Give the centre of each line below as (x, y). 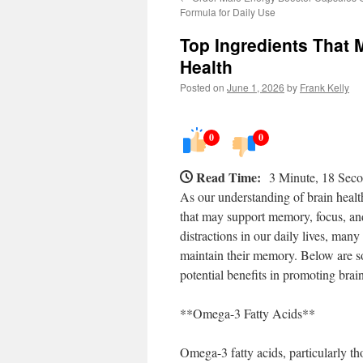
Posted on (202, 87)
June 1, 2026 (256, 87)
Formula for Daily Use (228, 12)
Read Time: (228, 177)
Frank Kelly (325, 87)
